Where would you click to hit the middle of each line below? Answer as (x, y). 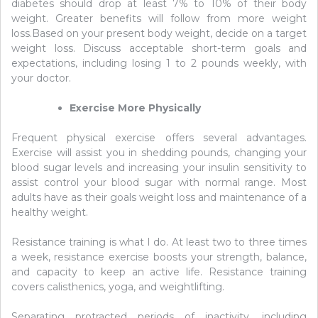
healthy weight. (50, 212)
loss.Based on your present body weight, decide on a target (159, 33)
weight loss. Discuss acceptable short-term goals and (159, 48)
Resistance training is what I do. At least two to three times (159, 242)
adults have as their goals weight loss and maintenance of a (159, 197)
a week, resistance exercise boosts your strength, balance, (159, 257)
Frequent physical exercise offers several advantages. (159, 137)
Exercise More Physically (135, 108)
